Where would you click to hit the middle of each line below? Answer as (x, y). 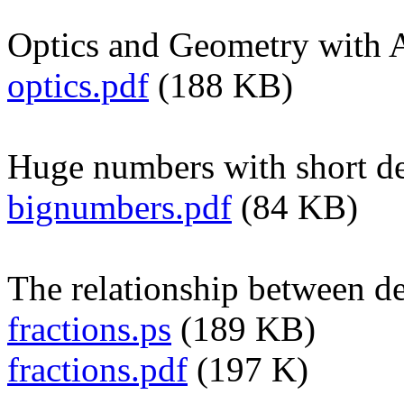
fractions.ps (89, 328)
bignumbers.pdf (119, 207)
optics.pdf (78, 85)
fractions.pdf (97, 369)
